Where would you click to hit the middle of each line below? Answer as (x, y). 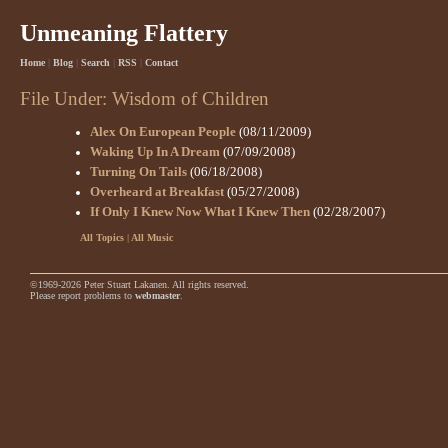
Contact (161, 62)
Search (95, 62)
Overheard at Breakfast (157, 192)
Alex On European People (163, 132)
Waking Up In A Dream (155, 152)
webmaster (157, 296)
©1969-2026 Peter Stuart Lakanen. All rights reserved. (139, 285)
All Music (152, 238)
